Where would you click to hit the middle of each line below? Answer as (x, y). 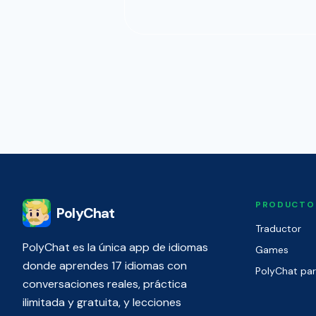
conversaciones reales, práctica (105, 284)
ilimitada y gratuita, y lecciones (102, 302)
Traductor (278, 229)
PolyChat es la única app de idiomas (115, 247)
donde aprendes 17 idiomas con (105, 266)
